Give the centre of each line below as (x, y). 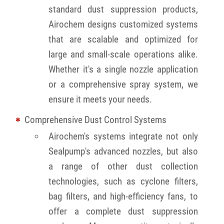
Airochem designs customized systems (123, 24)
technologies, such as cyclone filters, (123, 181)
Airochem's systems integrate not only (123, 136)
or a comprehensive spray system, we (123, 84)
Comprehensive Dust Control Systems (96, 119)
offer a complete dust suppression (123, 211)
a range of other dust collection (123, 166)
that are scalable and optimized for (123, 39)
